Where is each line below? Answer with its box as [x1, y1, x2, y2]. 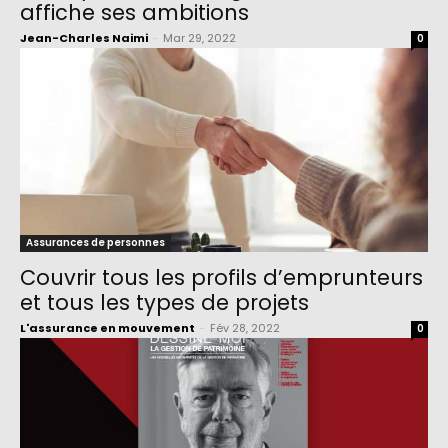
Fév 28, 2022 [210, 320, 280, 337]
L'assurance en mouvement [20, 320, 195, 337]
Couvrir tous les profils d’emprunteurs [20, 263, 423, 293]
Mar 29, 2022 [163, 30, 236, 47]
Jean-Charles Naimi [20, 30, 148, 47]
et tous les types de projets [20, 288, 309, 318]
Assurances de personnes [26, 235, 165, 251]
